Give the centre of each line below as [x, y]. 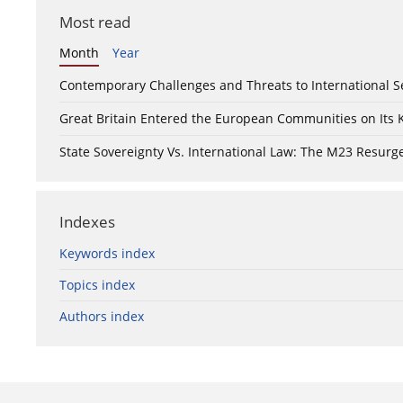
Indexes [87, 222]
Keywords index [107, 254]
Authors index [102, 317]
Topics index [97, 285]
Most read [95, 22]
